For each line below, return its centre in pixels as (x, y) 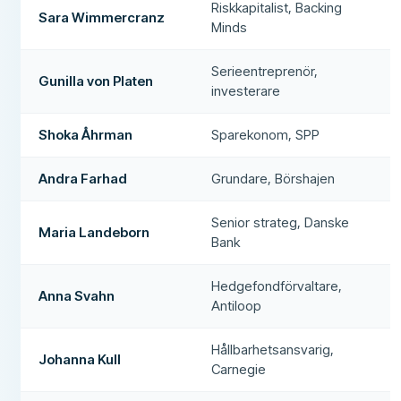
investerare (246, 90)
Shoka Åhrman (86, 134)
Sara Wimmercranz (102, 17)
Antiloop (237, 305)
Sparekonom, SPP (266, 134)
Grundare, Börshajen (273, 178)
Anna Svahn (77, 295)
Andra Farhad (83, 178)
